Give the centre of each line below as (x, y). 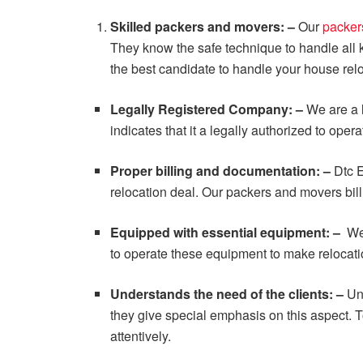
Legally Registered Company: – (209, 109)
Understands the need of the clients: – (229, 294)
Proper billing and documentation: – (222, 171)
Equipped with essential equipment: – (229, 233)
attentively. (141, 336)
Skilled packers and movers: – (205, 27)
